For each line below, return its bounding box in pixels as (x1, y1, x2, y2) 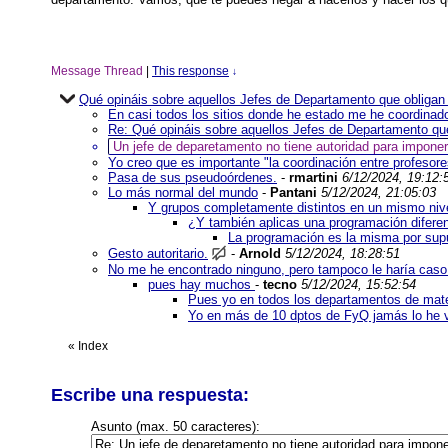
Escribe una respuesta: (51, 385, 249, 405)
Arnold (239, 246, 281, 261)
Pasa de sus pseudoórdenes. (108, 170, 277, 185)
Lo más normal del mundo (108, 185, 258, 200)
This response (152, 64, 229, 78)
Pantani (270, 185, 317, 200)
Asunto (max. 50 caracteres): (91, 419, 260, 434)
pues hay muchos (148, 277, 255, 292)
